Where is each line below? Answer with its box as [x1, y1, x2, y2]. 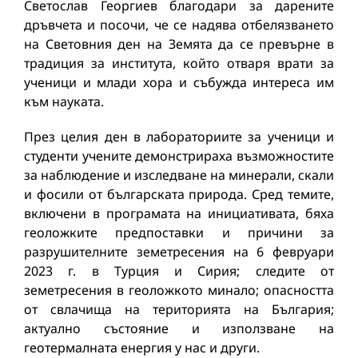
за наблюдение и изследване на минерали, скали [24, 165, 334, 184]
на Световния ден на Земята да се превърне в [24, 34, 334, 53]
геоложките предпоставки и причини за [24, 223, 334, 241]
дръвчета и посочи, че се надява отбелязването [24, 15, 334, 34]
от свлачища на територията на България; [24, 300, 334, 318]
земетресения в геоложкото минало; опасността [24, 280, 334, 299]
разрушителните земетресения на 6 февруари [24, 242, 334, 261]
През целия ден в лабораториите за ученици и [24, 127, 334, 145]
